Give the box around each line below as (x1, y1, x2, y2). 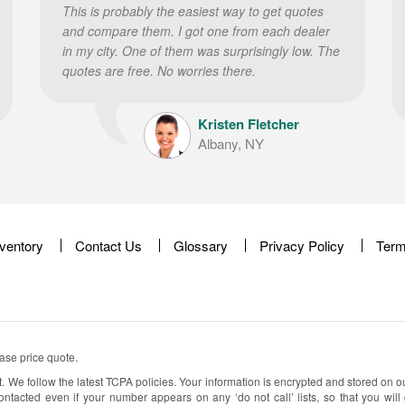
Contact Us (75, 236, 142, 255)
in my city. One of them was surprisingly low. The (62, 42, 340, 60)
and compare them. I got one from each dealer (62, 22, 330, 40)
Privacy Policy (259, 236, 344, 255)
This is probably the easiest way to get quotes (62, 2, 324, 20)
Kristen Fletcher (198, 114, 299, 134)
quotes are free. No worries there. (62, 61, 256, 80)
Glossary (174, 236, 228, 255)
